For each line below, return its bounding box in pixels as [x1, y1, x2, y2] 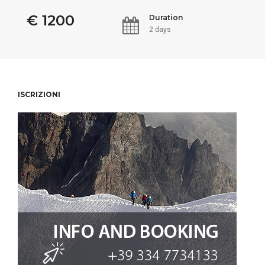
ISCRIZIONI [18, 90, 60, 99]
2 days [148, 25, 171, 34]
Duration [148, 13, 183, 22]
